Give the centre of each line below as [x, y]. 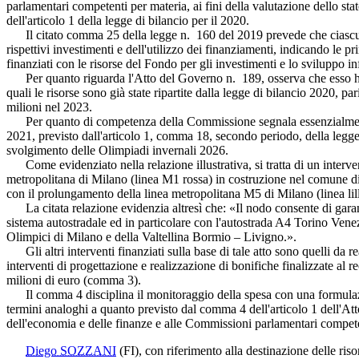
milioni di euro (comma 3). [74, 280]
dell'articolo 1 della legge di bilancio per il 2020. [128, 20]
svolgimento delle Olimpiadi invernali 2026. [117, 150]
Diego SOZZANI [71, 350]
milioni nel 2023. [49, 107]
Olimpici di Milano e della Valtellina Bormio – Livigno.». [151, 236]
